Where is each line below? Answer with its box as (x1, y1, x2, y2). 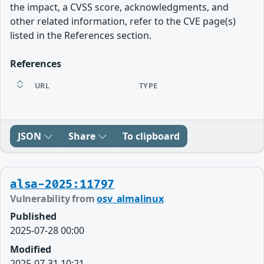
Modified (10, 242, 51, 256)
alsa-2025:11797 (10, 177, 115, 192)
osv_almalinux (97, 192, 164, 205)
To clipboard (123, 129, 180, 143)
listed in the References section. (10, 28, 151, 42)
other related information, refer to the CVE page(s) (10, 14, 236, 28)
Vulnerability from (10, 192, 97, 205)
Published (10, 209, 57, 223)
